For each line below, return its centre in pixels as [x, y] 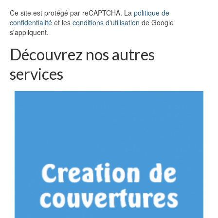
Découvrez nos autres [82, 54]
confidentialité [31, 23]
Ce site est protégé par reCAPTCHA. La [72, 13]
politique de [152, 13]
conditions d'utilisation [106, 23]
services [36, 74]
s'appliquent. [29, 32]
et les [62, 23]
